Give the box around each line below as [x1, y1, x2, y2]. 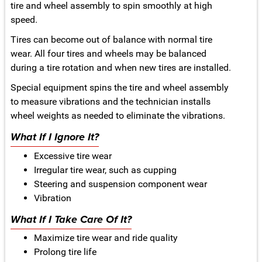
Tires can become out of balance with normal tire [10, 33, 212, 45]
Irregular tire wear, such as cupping [33, 164, 177, 175]
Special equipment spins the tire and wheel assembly [10, 81, 229, 93]
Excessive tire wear [33, 150, 112, 161]
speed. [10, 13, 37, 25]
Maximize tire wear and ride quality [33, 232, 178, 244]
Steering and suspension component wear [33, 178, 207, 189]
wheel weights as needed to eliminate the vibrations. [10, 109, 225, 121]
